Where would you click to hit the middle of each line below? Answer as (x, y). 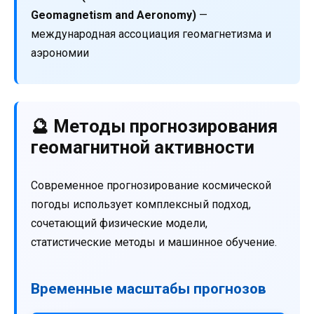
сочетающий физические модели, (119, 223)
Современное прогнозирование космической (151, 185)
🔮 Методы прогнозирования (154, 127)
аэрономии (60, 53)
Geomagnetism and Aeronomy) (114, 15)
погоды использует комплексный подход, (141, 204)
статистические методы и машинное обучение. (154, 242)
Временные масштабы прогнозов (149, 288)
